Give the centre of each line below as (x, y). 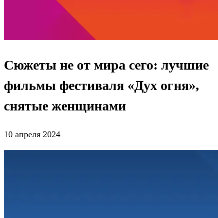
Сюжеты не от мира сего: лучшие (106, 65)
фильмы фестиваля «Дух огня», (101, 86)
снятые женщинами (65, 106)
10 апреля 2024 (32, 135)
